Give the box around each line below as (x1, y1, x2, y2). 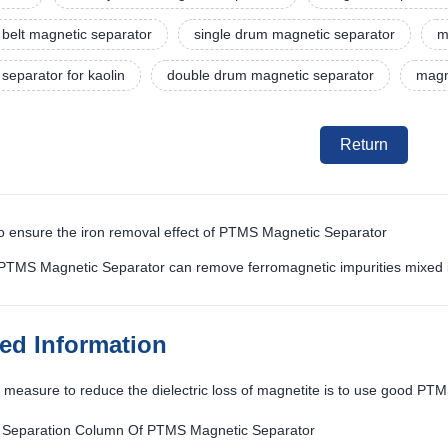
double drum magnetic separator (167, 67, 374, 84)
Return (340, 136, 388, 154)
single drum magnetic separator (194, 26, 395, 43)
